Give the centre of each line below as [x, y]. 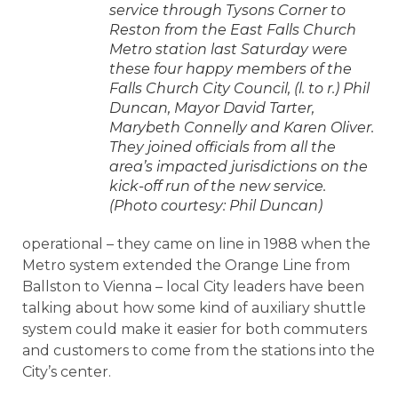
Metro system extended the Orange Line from [186, 265]
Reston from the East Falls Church [233, 29]
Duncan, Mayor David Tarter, [212, 107]
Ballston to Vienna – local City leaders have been [193, 286]
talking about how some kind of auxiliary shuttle [194, 307]
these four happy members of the [231, 68]
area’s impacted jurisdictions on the [239, 166]
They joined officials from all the [223, 147]
